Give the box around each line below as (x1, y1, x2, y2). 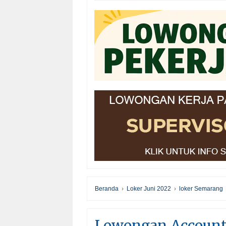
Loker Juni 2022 (127, 185, 171, 193)
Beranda (95, 185, 119, 193)
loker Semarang (179, 185, 223, 193)
